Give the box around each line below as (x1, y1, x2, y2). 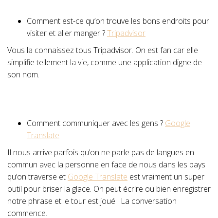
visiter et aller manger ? (27, 28, 107, 38)
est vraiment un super (127, 171, 204, 182)
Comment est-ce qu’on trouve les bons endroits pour (27, 16, 209, 26)
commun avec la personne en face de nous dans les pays (7, 159, 205, 170)
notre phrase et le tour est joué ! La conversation (7, 196, 177, 206)
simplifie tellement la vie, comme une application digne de (7, 57, 202, 68)
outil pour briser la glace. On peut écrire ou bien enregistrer (7, 183, 211, 194)
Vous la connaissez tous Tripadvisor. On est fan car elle (7, 45, 198, 55)
